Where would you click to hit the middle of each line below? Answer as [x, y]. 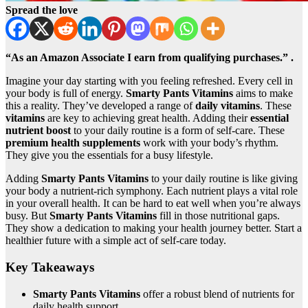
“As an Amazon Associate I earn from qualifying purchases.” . [150, 58]
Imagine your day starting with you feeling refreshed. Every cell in [149, 81]
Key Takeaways [50, 267]
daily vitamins [228, 106]
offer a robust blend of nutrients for [217, 294]
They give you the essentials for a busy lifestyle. [109, 155]
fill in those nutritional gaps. [218, 216]
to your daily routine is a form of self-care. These [178, 131]
